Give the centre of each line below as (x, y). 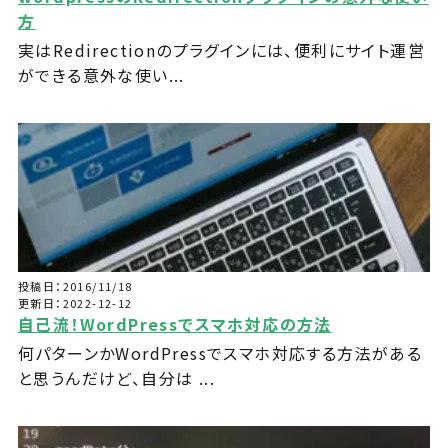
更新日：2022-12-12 (75, 303)
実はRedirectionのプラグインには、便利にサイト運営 (221, 50)
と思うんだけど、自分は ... (116, 378)
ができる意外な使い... (101, 75)
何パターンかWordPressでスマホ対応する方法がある (220, 353)
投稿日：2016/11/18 (75, 286)
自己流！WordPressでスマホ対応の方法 (174, 324)
